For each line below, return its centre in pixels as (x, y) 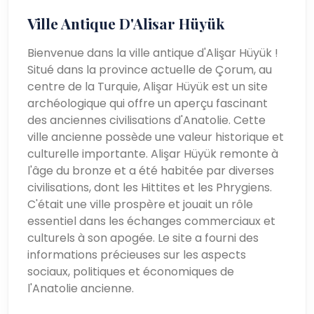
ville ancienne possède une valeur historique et (156, 137)
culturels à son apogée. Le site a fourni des (143, 238)
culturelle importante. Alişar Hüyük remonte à (153, 153)
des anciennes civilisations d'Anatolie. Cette (147, 120)
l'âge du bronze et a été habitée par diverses (151, 170)
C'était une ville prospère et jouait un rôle (141, 204)
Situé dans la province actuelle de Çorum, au (150, 69)
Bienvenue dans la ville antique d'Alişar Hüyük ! (153, 53)
